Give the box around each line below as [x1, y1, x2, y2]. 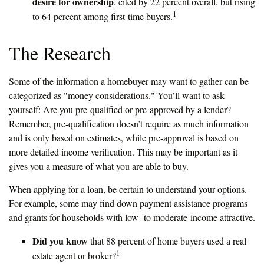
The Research [9, 40, 111, 66]
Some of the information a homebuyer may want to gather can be [9, 75, 249, 88]
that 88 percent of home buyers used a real [88, 235, 246, 247]
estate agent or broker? [32, 249, 116, 262]
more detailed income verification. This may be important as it [9, 146, 237, 159]
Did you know [32, 234, 88, 248]
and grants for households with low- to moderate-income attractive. [9, 211, 255, 224]
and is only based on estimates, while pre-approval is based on [9, 131, 239, 144]
